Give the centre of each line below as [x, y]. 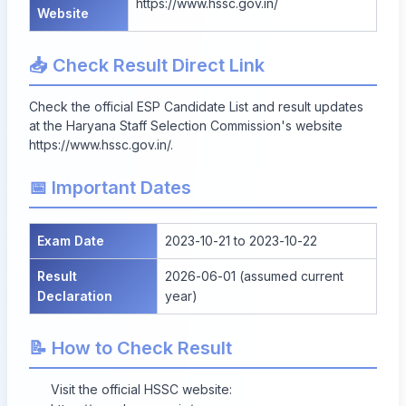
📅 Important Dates [110, 187]
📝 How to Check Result [130, 348]
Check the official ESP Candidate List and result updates [196, 106]
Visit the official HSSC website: [141, 389]
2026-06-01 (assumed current [254, 275]
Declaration [75, 295]
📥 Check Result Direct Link [147, 65]
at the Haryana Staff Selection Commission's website [186, 125]
